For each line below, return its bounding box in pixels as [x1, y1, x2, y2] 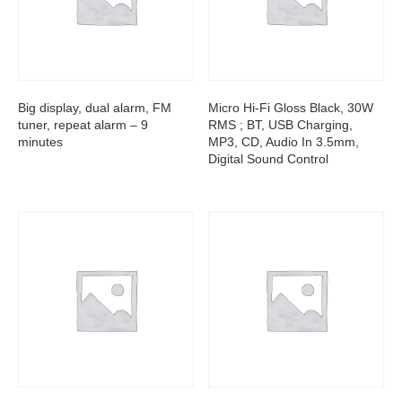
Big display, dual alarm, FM [18, 100, 171, 116]
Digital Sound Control [208, 152, 329, 167]
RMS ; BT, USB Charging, [208, 118, 354, 133]
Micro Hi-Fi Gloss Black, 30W [208, 100, 374, 116]
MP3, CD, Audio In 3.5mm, [208, 135, 360, 150]
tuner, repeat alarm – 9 [18, 118, 148, 133]
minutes [18, 135, 63, 150]
